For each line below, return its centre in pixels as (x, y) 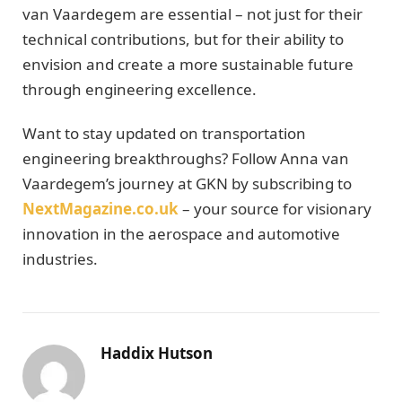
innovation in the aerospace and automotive (181, 233)
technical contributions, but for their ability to (183, 39)
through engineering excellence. (140, 90)
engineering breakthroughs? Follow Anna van (186, 158)
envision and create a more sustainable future (188, 65)
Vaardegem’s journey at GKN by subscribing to (187, 183)
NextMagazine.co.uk (100, 208)
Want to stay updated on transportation (164, 133)
